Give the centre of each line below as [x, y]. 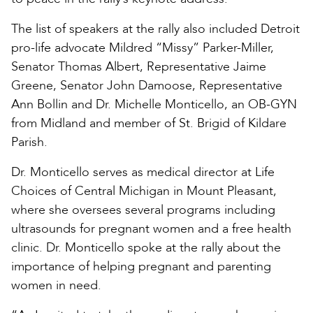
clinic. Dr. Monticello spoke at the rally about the [146, 247]
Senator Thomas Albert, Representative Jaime [139, 66]
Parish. [29, 142]
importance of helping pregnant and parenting [141, 266]
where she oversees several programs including [143, 210]
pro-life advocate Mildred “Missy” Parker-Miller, [143, 48]
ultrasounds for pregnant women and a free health [151, 228]
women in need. [56, 285]
